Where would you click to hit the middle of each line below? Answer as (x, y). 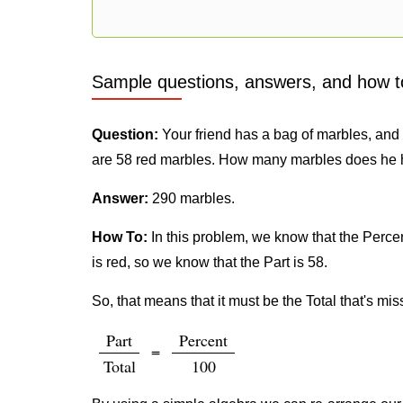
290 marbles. (192, 198)
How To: (120, 237)
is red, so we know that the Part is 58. (210, 262)
